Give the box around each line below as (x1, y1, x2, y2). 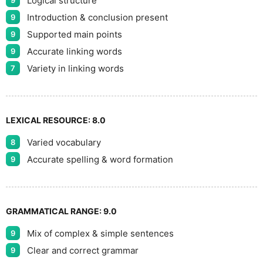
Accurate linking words (27, 45, 122, 57)
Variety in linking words (27, 62, 124, 74)
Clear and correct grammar (27, 244, 139, 256)
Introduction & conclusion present (27, 11, 168, 23)
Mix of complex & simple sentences (27, 227, 174, 239)
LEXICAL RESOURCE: (6, 115, 92, 125)
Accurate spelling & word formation (27, 153, 173, 165)
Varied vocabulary (27, 136, 101, 148)
